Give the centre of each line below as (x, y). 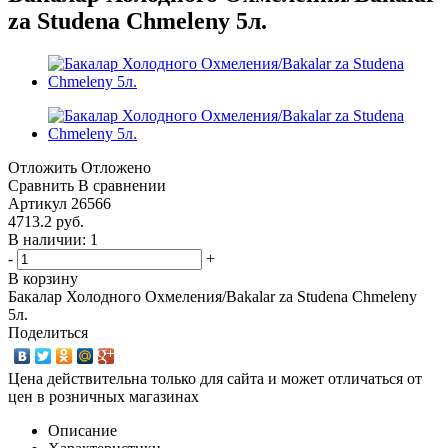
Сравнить (41, 185)
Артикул (37, 203)
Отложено (116, 167)
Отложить (42, 167)
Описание (82, 430)
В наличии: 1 (53, 239)
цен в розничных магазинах (103, 396)
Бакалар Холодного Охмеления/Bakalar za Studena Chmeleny (212, 296)
